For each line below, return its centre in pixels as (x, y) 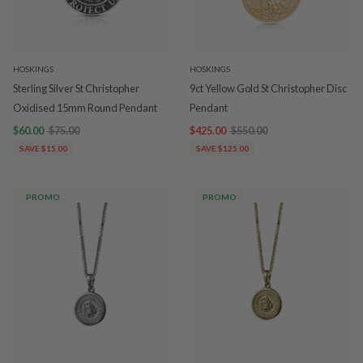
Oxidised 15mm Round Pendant (85, 108)
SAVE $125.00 (222, 148)
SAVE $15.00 (43, 148)
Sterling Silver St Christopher (76, 88)
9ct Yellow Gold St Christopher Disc (268, 88)
